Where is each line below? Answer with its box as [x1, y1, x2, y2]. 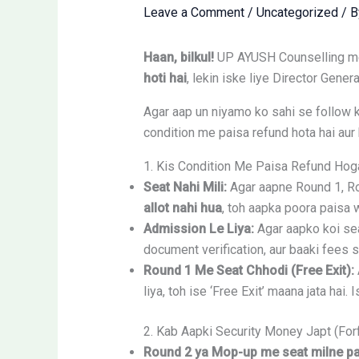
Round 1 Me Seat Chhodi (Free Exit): [143, 263, 354, 279]
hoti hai [143, 71, 187, 87]
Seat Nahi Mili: [143, 179, 227, 196]
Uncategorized [256, 5, 338, 21]
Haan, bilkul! [143, 50, 214, 66]
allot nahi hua [143, 200, 222, 216]
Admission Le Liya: [143, 221, 254, 237]
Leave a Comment [143, 5, 244, 21]
